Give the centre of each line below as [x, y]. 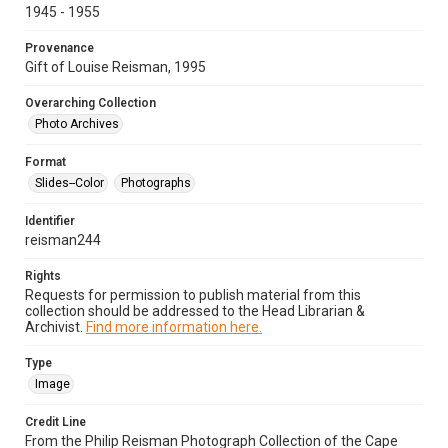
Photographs [156, 183]
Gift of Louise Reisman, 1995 [115, 67]
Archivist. [55, 327]
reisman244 [63, 240]
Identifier [50, 221]
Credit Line [55, 422]
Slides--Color [69, 183]
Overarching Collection [90, 103]
